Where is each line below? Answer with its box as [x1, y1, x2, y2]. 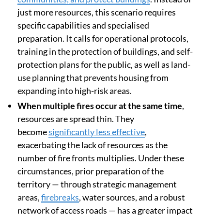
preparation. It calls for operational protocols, [17, 33, 188, 44]
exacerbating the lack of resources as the [17, 139, 168, 151]
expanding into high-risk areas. [17, 85, 132, 96]
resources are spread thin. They [17, 113, 134, 124]
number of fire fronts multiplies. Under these [17, 153, 184, 164]
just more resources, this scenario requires [17, 7, 176, 18]
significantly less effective [48, 126, 145, 138]
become [17, 126, 48, 138]
